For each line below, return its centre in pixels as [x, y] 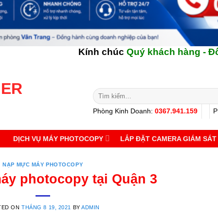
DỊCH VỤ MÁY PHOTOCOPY [58, 138]
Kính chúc [66, 52]
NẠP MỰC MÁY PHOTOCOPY [43, 164]
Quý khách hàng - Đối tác [147, 52]
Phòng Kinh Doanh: [124, 111]
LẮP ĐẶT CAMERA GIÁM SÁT [169, 138]
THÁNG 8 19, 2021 [46, 207]
